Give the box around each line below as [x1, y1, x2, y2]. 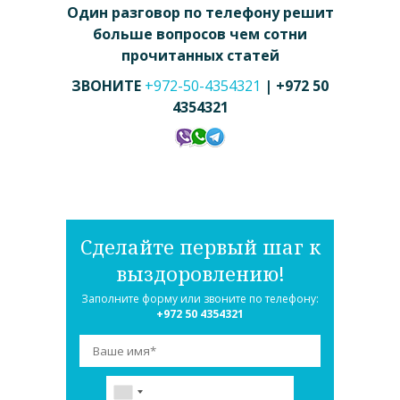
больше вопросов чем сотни [93, 24, 307, 45]
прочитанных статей [121, 46, 279, 66]
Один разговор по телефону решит [66, 3, 334, 23]
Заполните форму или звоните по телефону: [81, 291, 319, 307]
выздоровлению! [115, 260, 285, 287]
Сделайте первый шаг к [79, 233, 321, 261]
